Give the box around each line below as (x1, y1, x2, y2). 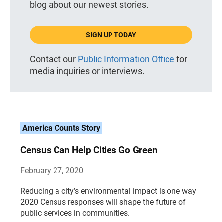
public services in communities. (20, 208, 130, 218)
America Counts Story (22, 123, 100, 133)
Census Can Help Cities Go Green (20, 144, 158, 156)
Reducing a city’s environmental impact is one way (20, 186, 196, 196)
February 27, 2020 (20, 166, 83, 176)
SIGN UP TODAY (86, 31, 136, 39)
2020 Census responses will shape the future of (20, 197, 186, 207)
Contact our (30, 54, 78, 65)
